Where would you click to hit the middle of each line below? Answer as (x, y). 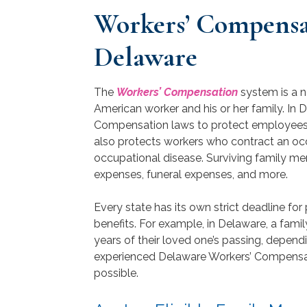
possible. (116, 273)
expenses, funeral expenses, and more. (191, 174)
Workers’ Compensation (177, 92)
